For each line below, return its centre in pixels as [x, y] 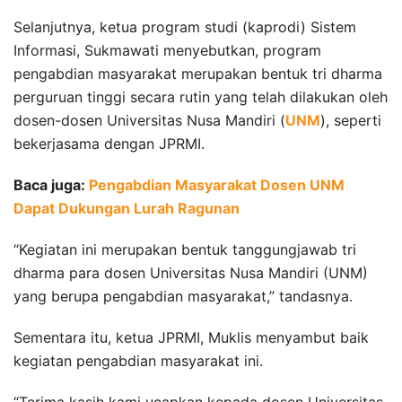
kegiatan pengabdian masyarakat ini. [138, 360]
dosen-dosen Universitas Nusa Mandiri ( [149, 120]
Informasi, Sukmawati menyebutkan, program [167, 50]
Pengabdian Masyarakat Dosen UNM [217, 184]
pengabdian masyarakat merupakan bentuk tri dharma [198, 73]
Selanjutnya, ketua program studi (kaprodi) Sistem [185, 26]
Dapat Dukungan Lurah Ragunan [127, 208]
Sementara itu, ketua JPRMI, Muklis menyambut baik [191, 337]
